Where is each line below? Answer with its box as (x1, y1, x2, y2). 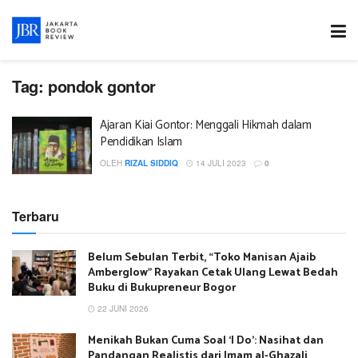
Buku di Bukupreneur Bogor (88, 278, 236, 297)
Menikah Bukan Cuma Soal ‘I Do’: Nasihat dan (88, 331, 324, 350)
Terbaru (12, 206, 59, 225)
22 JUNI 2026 (95, 302, 149, 314)
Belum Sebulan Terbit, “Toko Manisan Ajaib (88, 248, 316, 267)
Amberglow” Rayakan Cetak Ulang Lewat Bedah (88, 263, 338, 282)
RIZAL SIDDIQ (125, 157, 178, 169)
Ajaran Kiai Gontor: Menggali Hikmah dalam (100, 115, 312, 135)
